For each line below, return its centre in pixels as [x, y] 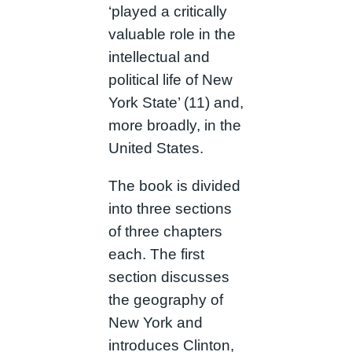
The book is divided [174, 186]
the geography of [165, 300]
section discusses [169, 277]
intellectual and [159, 57]
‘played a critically [167, 12]
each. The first [156, 255]
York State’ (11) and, [176, 103]
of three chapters [165, 232]
